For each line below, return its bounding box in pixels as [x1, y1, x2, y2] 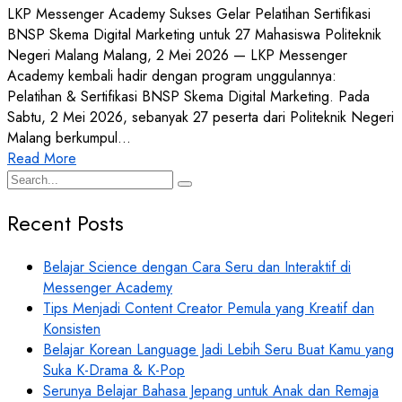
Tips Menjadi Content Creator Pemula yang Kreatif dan [43, 297, 374, 319]
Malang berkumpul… [7, 127, 131, 148]
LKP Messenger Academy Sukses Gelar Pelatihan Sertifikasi [7, 3, 371, 24]
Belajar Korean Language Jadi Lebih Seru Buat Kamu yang [43, 338, 394, 360]
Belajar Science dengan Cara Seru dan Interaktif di [43, 256, 351, 277]
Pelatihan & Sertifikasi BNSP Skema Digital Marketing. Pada [7, 85, 370, 107]
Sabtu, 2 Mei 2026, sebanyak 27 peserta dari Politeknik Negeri [7, 106, 394, 127]
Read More [7, 147, 76, 169]
